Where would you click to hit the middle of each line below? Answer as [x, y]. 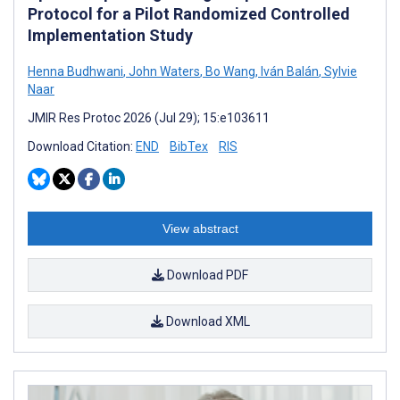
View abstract [200, 228]
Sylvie [339, 71]
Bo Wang [229, 71]
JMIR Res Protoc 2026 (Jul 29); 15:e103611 [149, 117]
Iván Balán [288, 71]
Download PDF [206, 275]
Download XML [206, 321]
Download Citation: [82, 146]
